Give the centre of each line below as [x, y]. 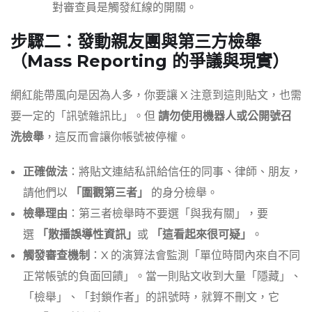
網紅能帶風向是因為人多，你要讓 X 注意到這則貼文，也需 [156, 96]
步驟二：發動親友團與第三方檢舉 [136, 42]
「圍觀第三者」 [109, 193]
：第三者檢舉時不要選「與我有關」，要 [168, 214]
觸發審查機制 [56, 256]
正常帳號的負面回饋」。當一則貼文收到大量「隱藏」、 [162, 277]
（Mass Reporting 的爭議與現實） [150, 61]
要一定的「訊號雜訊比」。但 [84, 117]
